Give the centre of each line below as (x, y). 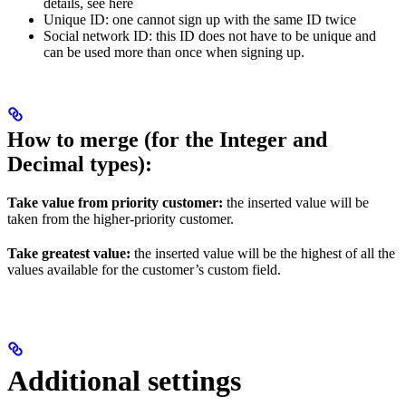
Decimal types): (80, 164)
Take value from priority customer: (115, 202)
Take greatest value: (69, 253)
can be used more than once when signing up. (174, 52)
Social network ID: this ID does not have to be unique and (210, 35)
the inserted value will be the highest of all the (263, 253)
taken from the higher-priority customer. (121, 218)
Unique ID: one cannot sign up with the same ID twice (200, 19)
